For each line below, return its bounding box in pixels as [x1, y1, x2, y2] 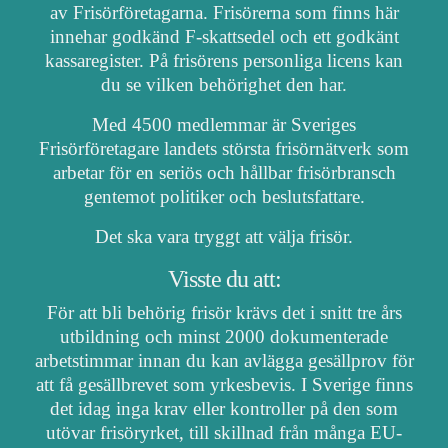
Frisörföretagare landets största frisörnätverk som [39, 137, 409, 159]
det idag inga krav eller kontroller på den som [50, 397, 398, 419]
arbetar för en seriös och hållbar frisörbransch [52, 161, 396, 183]
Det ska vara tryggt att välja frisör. [95, 225, 353, 247]
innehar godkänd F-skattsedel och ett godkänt [49, 25, 399, 47]
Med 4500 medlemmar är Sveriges [92, 113, 356, 135]
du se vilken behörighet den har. [101, 73, 347, 95]
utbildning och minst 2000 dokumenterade [60, 325, 388, 347]
